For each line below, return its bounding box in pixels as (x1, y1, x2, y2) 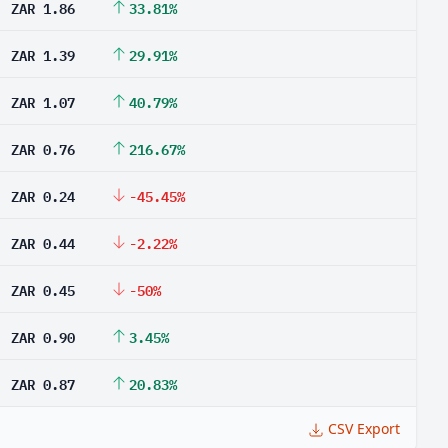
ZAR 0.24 (11, 184, 75, 206)
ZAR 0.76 (11, 137, 75, 159)
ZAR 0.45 (11, 278, 75, 300)
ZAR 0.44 (11, 231, 75, 253)
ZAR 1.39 (11, 43, 75, 65)
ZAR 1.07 (11, 90, 75, 112)
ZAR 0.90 (11, 325, 75, 347)
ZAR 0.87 (11, 372, 75, 394)
